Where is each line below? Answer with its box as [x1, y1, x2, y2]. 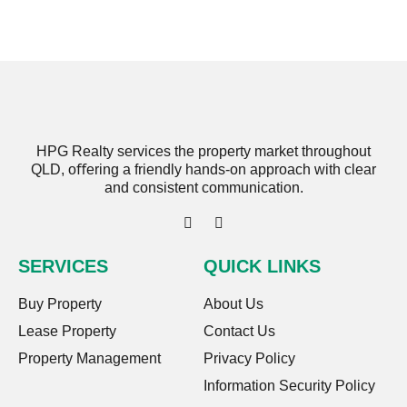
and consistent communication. [104, 179, 303, 195]
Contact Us [203, 323, 275, 340]
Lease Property [18, 323, 116, 340]
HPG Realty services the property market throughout [36, 143, 371, 159]
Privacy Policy [203, 351, 295, 367]
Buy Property [18, 296, 102, 313]
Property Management [18, 351, 161, 367]
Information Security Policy [203, 378, 375, 394]
